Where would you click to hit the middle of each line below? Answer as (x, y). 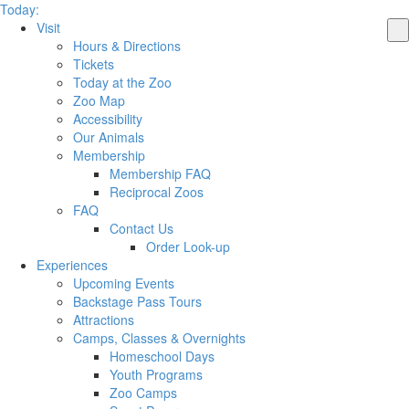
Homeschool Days (162, 356)
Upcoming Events (124, 283)
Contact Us (142, 228)
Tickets (94, 64)
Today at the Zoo (122, 82)
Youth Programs (156, 374)
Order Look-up (188, 246)
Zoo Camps (143, 393)
